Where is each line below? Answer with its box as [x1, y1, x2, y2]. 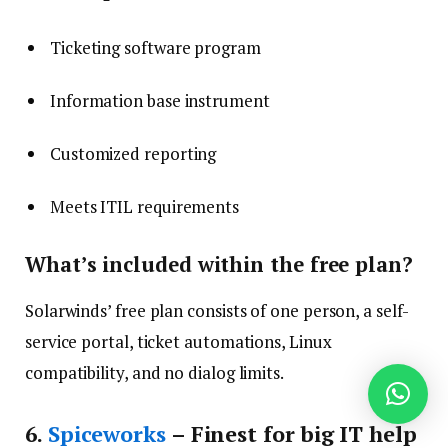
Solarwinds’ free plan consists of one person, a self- [25, 299, 409, 323]
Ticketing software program [50, 35, 261, 59]
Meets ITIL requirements [50, 194, 240, 218]
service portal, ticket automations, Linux [25, 330, 332, 354]
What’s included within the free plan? [25, 250, 413, 278]
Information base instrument [50, 88, 270, 112]
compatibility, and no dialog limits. [25, 361, 284, 385]
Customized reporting [50, 141, 217, 165]
